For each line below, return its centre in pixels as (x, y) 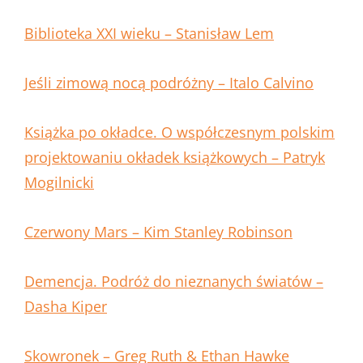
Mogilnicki (59, 183)
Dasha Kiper (66, 307)
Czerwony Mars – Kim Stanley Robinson (158, 232)
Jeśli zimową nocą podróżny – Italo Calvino (169, 83)
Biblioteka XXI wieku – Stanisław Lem (149, 34)
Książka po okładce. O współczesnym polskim (179, 132)
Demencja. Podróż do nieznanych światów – (174, 282)
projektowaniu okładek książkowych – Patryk (175, 158)
